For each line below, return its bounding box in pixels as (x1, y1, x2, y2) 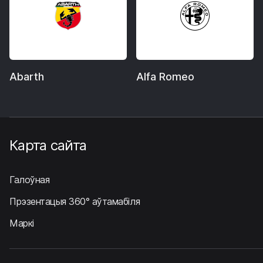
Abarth (9, 70, 44, 83)
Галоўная (9, 174, 50, 186)
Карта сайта (9, 137, 87, 154)
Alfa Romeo (136, 70, 194, 83)
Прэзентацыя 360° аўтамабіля (9, 195, 140, 208)
